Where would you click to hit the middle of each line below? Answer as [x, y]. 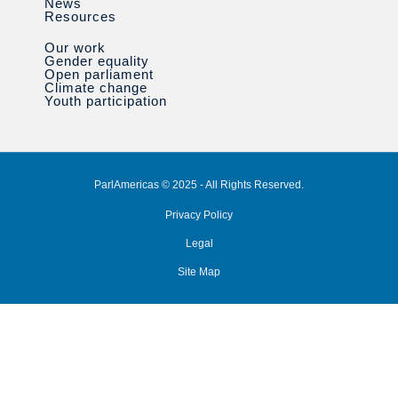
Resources [80, 16]
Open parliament [99, 74]
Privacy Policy [199, 215]
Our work [75, 47]
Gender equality [97, 60]
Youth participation [106, 100]
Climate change [96, 87]
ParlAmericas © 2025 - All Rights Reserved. [199, 184]
